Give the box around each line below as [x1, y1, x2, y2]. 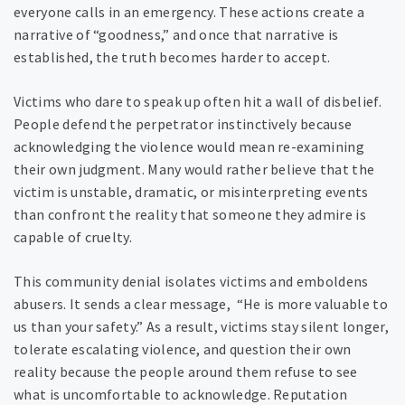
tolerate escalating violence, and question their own [14, 340, 352, 359]
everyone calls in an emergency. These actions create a [14, 3, 365, 22]
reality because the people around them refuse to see [14, 363, 358, 381]
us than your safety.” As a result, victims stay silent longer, [14, 317, 389, 336]
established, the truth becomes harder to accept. [14, 48, 331, 67]
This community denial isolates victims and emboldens [14, 272, 369, 291]
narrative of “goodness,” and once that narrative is [14, 25, 339, 44]
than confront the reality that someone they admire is [14, 205, 366, 224]
